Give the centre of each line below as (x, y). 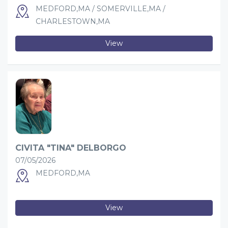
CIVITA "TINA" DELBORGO (71, 148)
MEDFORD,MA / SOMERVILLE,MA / (101, 8)
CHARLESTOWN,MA (73, 21)
